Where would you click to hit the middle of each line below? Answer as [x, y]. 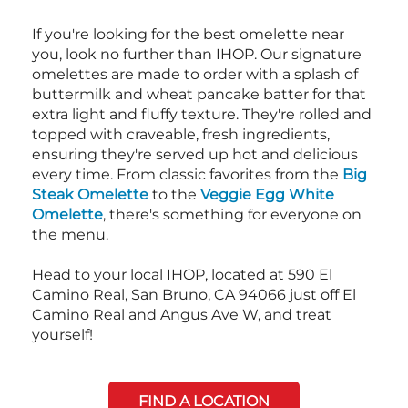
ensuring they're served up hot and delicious [195, 154]
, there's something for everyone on [232, 214]
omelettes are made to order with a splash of [195, 74]
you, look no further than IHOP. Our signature [197, 54]
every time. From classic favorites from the [187, 174]
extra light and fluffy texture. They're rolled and [202, 114]
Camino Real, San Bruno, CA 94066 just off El [194, 294]
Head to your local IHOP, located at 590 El [182, 274]
